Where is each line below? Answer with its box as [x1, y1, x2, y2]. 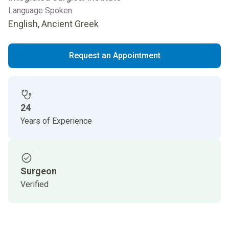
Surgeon [20, 166, 57, 176]
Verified [20, 179, 49, 189]
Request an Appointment [68, 51, 161, 60]
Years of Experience [20, 116, 92, 126]
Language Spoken [8, 6, 72, 15]
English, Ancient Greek [8, 18, 99, 29]
